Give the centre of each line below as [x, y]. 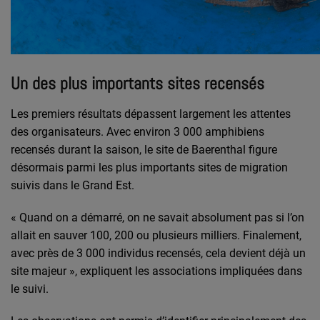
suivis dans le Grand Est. [72, 186]
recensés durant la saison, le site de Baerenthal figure [144, 150]
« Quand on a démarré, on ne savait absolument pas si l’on [157, 218]
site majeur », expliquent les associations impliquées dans [156, 271]
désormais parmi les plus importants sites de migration [149, 168]
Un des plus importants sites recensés [137, 84]
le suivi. [30, 289]
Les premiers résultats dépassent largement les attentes [151, 114]
